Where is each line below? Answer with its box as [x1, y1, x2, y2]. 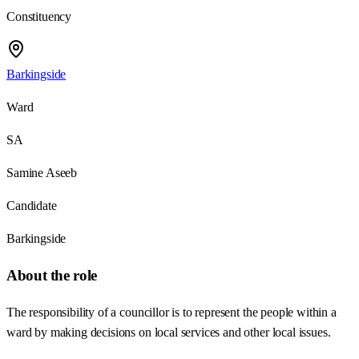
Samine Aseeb [6, 166, 78, 180]
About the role [6, 267, 97, 284]
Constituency [6, 10, 72, 24]
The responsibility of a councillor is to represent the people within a [6, 305, 337, 319]
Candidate [6, 199, 57, 213]
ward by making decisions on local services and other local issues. [6, 325, 331, 339]
